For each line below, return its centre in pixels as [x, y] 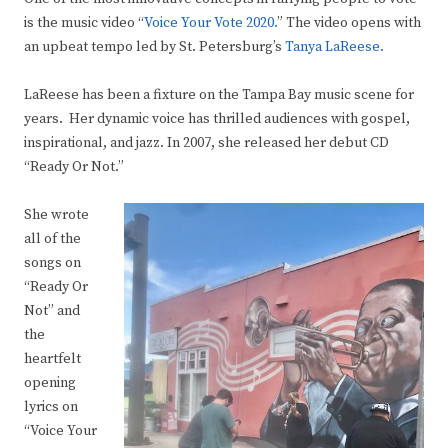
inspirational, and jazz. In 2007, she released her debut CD [206, 143]
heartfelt [52, 359]
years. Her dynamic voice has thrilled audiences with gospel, [217, 119]
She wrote [56, 215]
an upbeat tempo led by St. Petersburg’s [154, 47]
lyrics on [51, 407]
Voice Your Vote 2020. [210, 23]
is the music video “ [84, 23]
